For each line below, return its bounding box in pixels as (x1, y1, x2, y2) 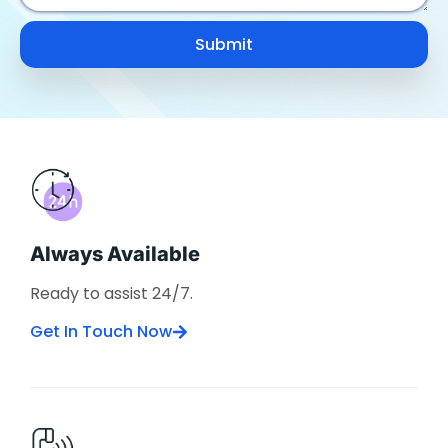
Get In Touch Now (30, 320, 172, 343)
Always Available (30, 242, 200, 266)
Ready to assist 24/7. (30, 282, 193, 305)
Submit (195, 32, 253, 56)
